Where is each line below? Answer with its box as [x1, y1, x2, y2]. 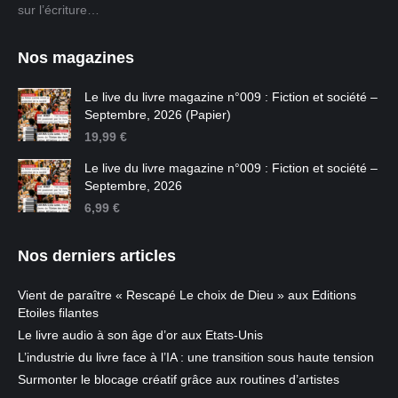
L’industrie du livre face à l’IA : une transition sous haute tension [18, 350, 374, 365]
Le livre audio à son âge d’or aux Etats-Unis [18, 328, 263, 343]
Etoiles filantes [18, 306, 99, 321]
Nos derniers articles [18, 247, 176, 266]
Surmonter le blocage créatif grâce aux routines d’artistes [18, 372, 339, 387]
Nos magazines [18, 49, 134, 68]
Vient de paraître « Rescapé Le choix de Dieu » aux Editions [18, 288, 356, 303]
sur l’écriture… [18, 3, 99, 18]
